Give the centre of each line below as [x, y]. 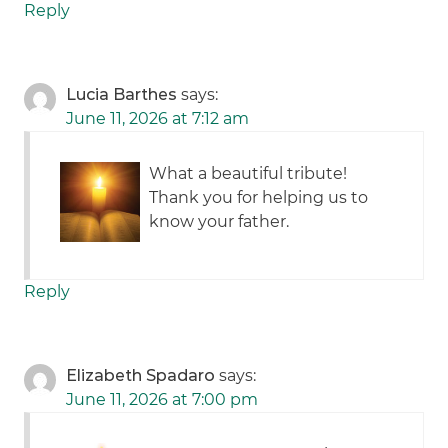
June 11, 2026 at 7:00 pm [162, 400]
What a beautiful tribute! [248, 174]
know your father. [219, 222]
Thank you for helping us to [259, 198]
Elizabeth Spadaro [141, 376]
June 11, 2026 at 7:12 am [158, 119]
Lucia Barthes [122, 95]
